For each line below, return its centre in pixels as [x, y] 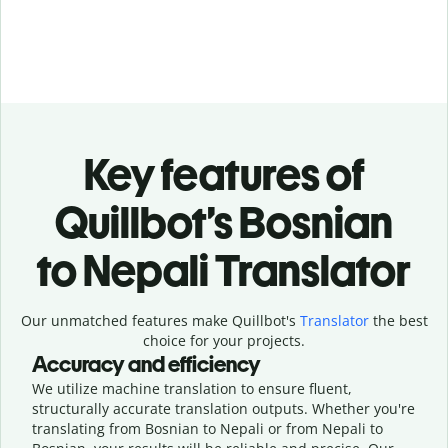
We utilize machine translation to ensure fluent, [192, 388]
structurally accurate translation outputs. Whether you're [223, 408]
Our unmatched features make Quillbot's [160, 320]
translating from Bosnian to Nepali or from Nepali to [207, 428]
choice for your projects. [224, 340]
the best [398, 320]
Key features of [224, 174]
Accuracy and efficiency [146, 364]
